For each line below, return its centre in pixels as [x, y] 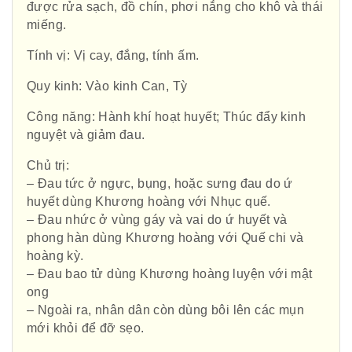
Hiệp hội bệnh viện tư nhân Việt [203, 299]
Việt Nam [124, 223]
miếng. [47, 25]
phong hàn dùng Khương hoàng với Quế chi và [165, 238]
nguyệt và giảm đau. [86, 135]
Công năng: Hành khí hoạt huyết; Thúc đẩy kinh [166, 117]
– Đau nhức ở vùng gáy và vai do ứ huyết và [157, 220]
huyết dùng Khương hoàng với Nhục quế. [149, 202]
